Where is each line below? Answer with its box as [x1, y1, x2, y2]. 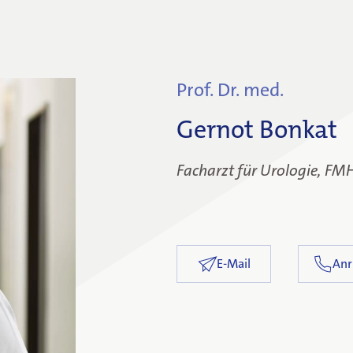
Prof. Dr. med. [176, 77, 284, 102]
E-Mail [216, 255, 251, 272]
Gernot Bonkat [176, 113, 337, 146]
